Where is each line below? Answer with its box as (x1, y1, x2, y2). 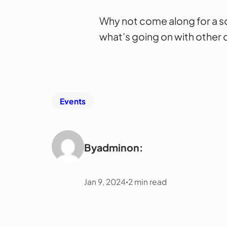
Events (60, 96, 86, 106)
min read (134, 177, 167, 187)
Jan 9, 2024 (84, 177, 126, 187)
